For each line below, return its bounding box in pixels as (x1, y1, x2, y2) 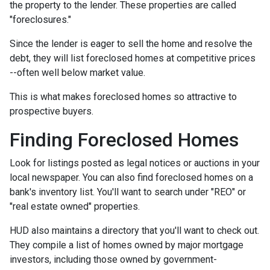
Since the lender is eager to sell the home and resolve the (10, 38, 253, 49)
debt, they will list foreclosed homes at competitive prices (10, 52, 256, 64)
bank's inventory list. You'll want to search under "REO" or (10, 186, 246, 198)
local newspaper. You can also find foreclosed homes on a (10, 172, 253, 183)
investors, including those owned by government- (10, 254, 217, 265)
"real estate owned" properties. (10, 201, 140, 212)
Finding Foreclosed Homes (10, 128, 239, 151)
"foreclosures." (10, 14, 71, 25)
